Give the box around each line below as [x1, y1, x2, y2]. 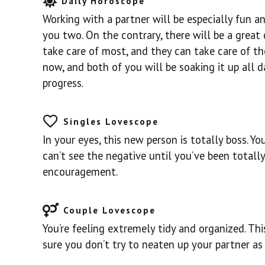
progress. [43, 75, 83, 90]
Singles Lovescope [63, 115, 159, 128]
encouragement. [43, 164, 118, 179]
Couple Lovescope [63, 204, 156, 216]
